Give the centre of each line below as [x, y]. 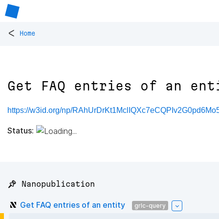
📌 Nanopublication [51, 184]
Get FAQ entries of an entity [73, 205]
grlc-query [150, 205]
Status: [21, 130]
